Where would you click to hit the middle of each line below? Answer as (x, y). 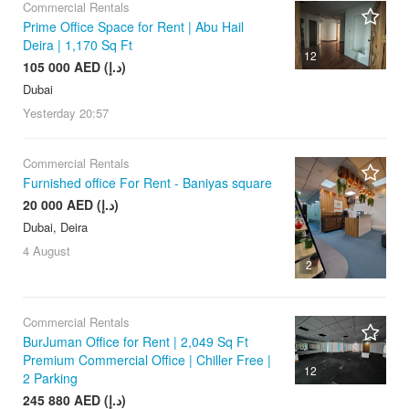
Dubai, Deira (55, 226)
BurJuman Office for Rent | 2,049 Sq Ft (136, 342)
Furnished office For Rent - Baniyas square (147, 182)
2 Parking (50, 378)
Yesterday (49, 112)
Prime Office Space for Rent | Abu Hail (133, 26)
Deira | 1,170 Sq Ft (78, 44)
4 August (47, 250)
